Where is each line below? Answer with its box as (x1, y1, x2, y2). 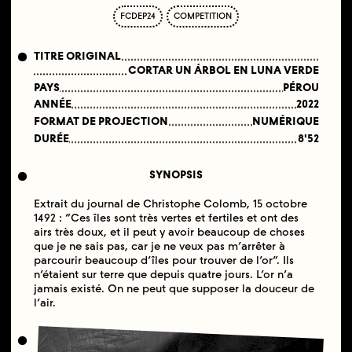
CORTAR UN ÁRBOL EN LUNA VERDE (128, 63, 319, 77)
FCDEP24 (120, 10, 156, 21)
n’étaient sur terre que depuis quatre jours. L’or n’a (33, 267, 293, 281)
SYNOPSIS (149, 168, 203, 182)
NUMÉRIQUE (252, 115, 319, 129)
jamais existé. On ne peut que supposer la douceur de (33, 281, 314, 295)
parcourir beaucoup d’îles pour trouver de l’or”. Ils (33, 253, 294, 267)
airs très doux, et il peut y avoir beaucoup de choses (33, 225, 305, 239)
